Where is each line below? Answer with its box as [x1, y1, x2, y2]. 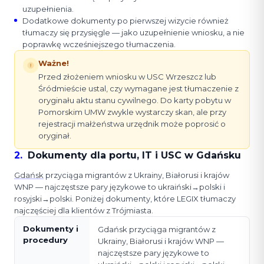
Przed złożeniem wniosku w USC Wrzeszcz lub [38, 72, 216, 82]
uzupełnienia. [22, 4, 74, 14]
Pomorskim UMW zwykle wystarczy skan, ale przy [38, 107, 226, 117]
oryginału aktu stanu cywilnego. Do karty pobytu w [38, 95, 231, 105]
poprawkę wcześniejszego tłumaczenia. [22, 39, 176, 49]
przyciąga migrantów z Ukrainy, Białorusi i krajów [44, 170, 229, 180]
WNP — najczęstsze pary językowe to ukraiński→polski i [14, 182, 225, 192]
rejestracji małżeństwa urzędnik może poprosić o [38, 119, 226, 129]
